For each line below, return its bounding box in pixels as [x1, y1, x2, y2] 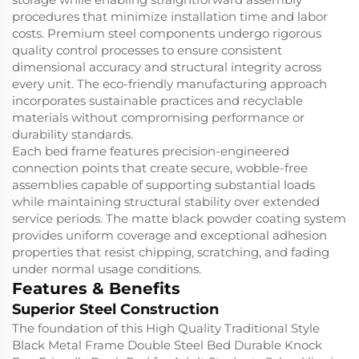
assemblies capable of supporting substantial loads [12, 177, 315, 193]
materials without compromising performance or [12, 110, 305, 126]
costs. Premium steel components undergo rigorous [12, 26, 321, 42]
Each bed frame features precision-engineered [12, 143, 289, 159]
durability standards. [12, 127, 133, 143]
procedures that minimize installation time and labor [12, 9, 328, 25]
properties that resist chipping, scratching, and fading [12, 244, 329, 260]
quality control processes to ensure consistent [12, 42, 282, 58]
